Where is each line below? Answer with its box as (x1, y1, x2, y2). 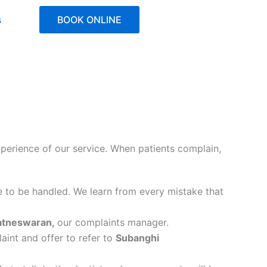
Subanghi (116, 232, 159, 244)
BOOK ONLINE (57, 14, 122, 26)
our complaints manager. (57, 216, 169, 228)
